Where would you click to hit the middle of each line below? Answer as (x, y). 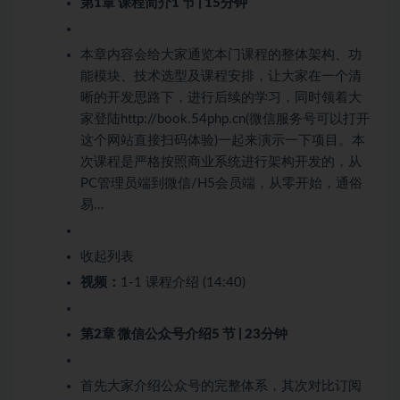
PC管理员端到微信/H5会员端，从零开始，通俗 (221, 184)
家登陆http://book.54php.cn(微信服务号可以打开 (225, 120)
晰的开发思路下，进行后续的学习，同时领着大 (221, 98)
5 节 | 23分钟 (250, 335)
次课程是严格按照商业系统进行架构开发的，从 (221, 162)
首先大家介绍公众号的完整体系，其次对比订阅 (221, 387)
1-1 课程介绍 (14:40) (183, 283)
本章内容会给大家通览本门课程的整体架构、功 (221, 55)
